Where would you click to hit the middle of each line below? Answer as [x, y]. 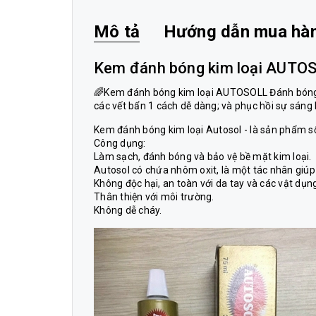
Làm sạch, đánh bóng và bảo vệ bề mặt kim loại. [203, 156]
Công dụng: [120, 143]
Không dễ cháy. [128, 210]
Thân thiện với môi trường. [154, 196]
